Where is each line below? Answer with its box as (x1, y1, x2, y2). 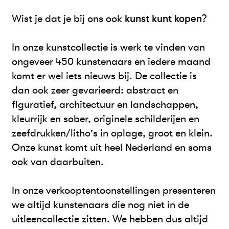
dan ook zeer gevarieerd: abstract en (12, 84, 179, 96)
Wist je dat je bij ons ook (12, 12, 125, 25)
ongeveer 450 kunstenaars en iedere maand (12, 55, 211, 67)
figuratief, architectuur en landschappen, (12, 98, 199, 110)
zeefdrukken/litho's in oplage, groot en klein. (12, 127, 213, 139)
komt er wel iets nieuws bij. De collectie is (12, 70, 197, 82)
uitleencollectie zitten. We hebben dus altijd (12, 213, 209, 225)
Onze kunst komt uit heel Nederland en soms (12, 141, 212, 153)
